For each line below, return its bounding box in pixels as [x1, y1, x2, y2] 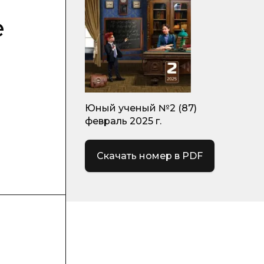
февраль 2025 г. [85, 115, 161, 127]
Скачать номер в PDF [97, 150, 203, 161]
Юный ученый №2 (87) [85, 103, 197, 114]
